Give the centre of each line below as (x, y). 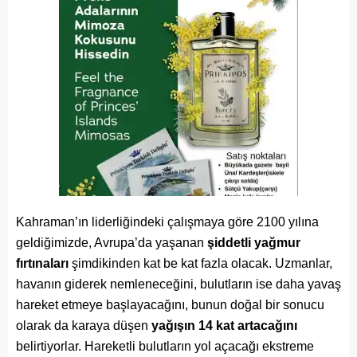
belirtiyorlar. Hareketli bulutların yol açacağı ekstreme (165, 346)
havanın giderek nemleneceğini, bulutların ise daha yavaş (178, 284)
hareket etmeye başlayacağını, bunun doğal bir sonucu (170, 305)
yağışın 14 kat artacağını (223, 326)
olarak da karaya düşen (82, 326)
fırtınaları (44, 263)
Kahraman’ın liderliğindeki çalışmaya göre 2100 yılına (167, 222)
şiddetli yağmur (254, 243)
